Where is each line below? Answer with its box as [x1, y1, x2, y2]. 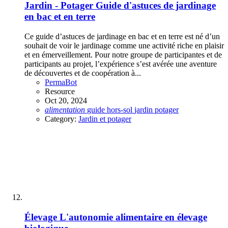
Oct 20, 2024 [45, 96, 87, 105]
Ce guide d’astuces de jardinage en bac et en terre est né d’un [24, 32, 220, 41]
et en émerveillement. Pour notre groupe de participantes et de [24, 50, 222, 60]
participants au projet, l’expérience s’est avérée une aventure [24, 60, 217, 69]
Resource [45, 87, 75, 96]
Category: [45, 115, 78, 124]
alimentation [45, 105, 85, 115]
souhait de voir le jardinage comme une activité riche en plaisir [24, 41, 224, 50]
